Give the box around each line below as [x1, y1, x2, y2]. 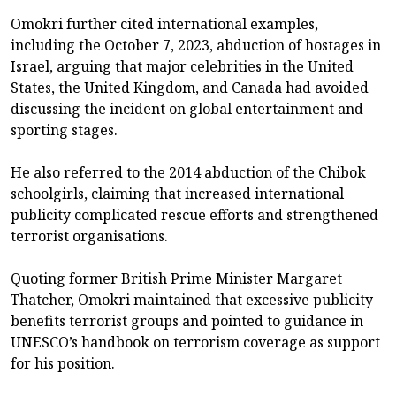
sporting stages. [11, 120, 118, 141]
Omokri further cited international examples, [11, 14, 318, 34]
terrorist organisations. [11, 226, 168, 247]
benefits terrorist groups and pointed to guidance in [11, 311, 363, 331]
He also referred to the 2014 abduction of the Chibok [11, 163, 366, 183]
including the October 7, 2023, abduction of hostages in [11, 35, 381, 56]
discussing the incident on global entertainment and [11, 99, 363, 119]
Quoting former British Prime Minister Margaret [11, 269, 342, 289]
